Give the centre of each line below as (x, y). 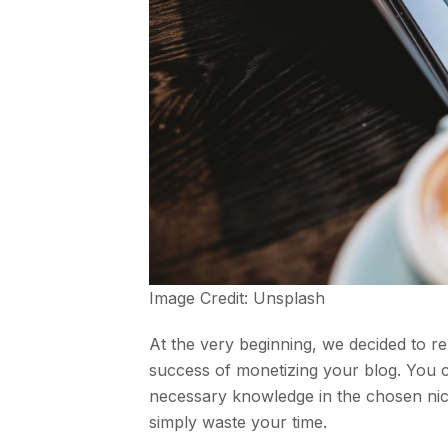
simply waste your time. (238, 421)
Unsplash (289, 297)
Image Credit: (201, 297)
